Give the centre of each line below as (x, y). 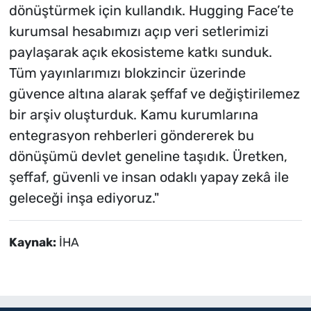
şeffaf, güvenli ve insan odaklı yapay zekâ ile (149, 177)
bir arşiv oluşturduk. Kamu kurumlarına (133, 114)
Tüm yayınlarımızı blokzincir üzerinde (127, 73)
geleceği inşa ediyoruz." (84, 197)
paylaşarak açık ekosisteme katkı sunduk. (140, 52)
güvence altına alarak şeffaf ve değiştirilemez (154, 93)
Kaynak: (34, 242)
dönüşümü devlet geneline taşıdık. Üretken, (148, 156)
